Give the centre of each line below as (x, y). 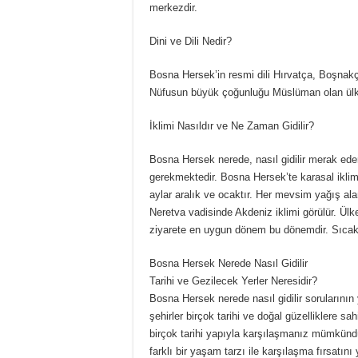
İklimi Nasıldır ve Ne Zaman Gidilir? (232, 126)
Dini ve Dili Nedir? (191, 41)
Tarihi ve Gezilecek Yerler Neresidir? (233, 281)
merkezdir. (173, 8)
